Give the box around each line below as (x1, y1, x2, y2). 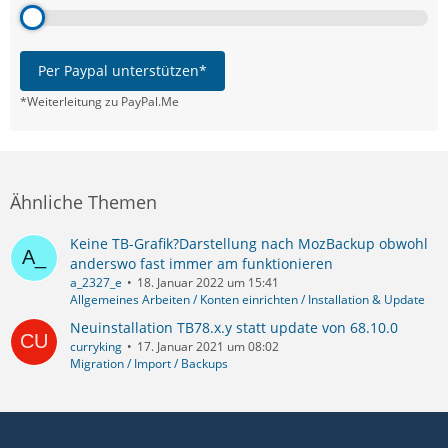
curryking (70, 337, 122, 355)
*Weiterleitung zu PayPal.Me (20, 92, 179, 110)
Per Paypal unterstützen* (38, 60, 207, 80)
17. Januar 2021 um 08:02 (137, 337, 279, 355)
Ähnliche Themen (10, 189, 157, 214)
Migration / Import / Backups (70, 354, 228, 372)
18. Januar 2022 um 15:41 (137, 273, 279, 291)
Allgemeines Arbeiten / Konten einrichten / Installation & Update (70, 290, 425, 308)
